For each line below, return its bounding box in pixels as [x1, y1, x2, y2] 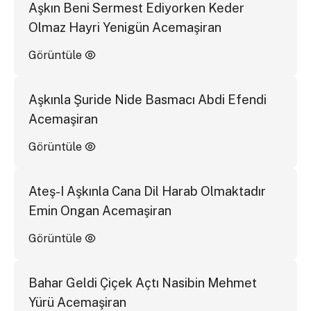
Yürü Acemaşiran [28, 294, 126, 310]
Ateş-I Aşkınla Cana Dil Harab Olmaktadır [28, 183, 266, 199]
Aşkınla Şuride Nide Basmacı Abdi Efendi [28, 92, 267, 107]
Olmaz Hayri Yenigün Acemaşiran [28, 19, 221, 35]
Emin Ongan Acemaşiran [28, 203, 171, 218]
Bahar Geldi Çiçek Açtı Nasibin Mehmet [28, 275, 257, 290]
